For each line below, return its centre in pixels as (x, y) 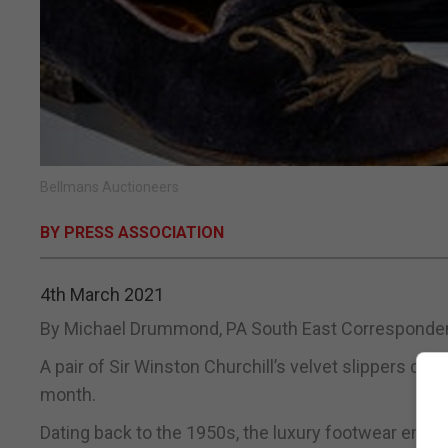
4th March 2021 (102, 295)
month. (68, 395)
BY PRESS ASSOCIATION (132, 233)
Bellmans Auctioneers (109, 187)
